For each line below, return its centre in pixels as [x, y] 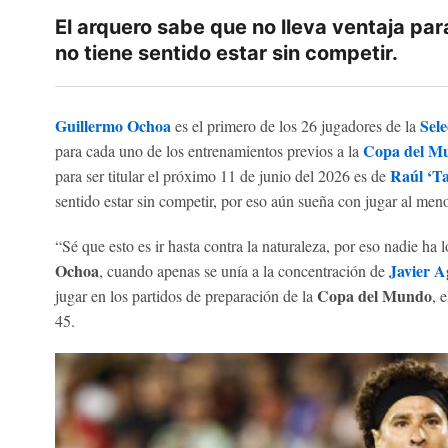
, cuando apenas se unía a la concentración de [243, 270]
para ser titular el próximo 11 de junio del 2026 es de [222, 175]
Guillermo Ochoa [112, 125]
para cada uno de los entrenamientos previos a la [208, 150]
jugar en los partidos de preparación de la [185, 295]
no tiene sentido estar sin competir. [226, 53]
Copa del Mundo [374, 295]
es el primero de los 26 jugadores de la [295, 125]
